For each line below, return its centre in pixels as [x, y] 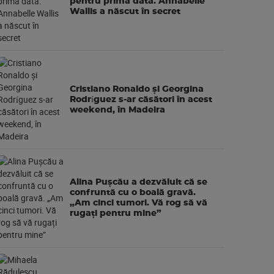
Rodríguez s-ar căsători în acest [141, 99]
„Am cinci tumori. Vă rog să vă [139, 203]
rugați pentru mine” [116, 213]
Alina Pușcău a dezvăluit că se [139, 182]
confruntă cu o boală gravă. [133, 193]
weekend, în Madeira [117, 110]
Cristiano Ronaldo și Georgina [137, 89]
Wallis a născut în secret [125, 11]
